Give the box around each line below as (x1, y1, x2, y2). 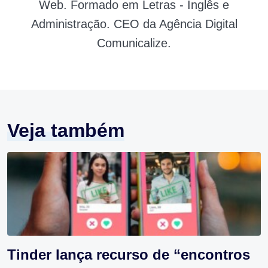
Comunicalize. (97, 36, 171, 50)
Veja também (7, 120, 124, 142)
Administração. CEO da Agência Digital (31, 17, 237, 31)
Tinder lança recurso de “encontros (7, 246, 250, 263)
